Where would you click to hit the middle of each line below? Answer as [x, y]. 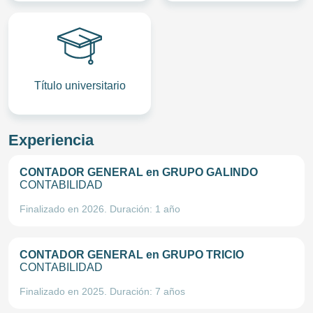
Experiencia [51, 140]
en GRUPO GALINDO [202, 172]
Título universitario [80, 86]
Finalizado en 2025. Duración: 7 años [102, 291]
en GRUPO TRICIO [195, 255]
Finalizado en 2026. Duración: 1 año [100, 209]
